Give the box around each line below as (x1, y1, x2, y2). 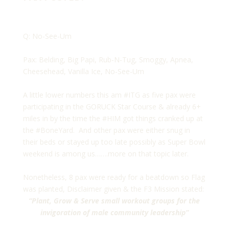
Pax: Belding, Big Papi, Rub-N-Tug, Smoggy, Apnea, (22, 55, 193, 65)
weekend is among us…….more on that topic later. (22, 149, 189, 159)
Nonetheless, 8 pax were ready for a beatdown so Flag (22, 172, 205, 182)
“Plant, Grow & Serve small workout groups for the (29, 196, 200, 206)
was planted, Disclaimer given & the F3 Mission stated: (22, 184, 204, 194)
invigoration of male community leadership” (40, 208, 189, 218)
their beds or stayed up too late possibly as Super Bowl (22, 137, 205, 147)
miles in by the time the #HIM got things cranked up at (22, 113, 203, 124)
